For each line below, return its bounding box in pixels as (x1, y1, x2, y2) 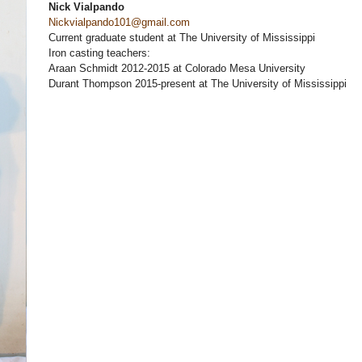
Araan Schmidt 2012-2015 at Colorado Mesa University (48, 62, 305, 74)
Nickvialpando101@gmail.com (48, 16, 190, 28)
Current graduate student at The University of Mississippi (48, 32, 315, 44)
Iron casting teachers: (48, 47, 150, 59)
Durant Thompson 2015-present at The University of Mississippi (48, 78, 347, 90)
